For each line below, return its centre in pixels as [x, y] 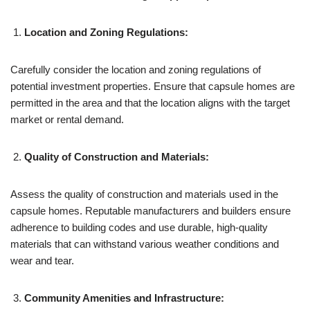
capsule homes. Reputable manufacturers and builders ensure [151, 210]
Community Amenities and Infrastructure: [124, 298]
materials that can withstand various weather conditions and [145, 244]
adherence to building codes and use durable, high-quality [139, 227]
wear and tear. [42, 260]
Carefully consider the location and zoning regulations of [136, 69]
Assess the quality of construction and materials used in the [144, 194]
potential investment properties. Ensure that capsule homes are [153, 86]
